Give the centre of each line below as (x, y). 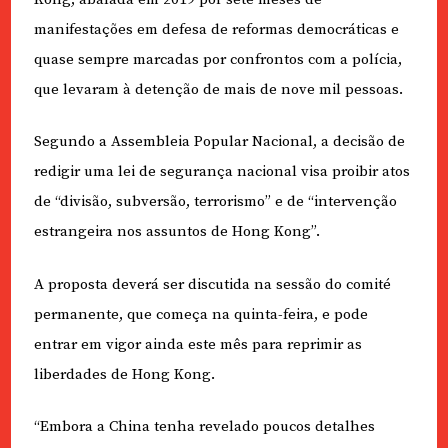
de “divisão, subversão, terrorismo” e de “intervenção (215, 202)
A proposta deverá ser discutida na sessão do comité (212, 284)
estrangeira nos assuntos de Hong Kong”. (176, 232)
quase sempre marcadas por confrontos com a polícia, (217, 59)
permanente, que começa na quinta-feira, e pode (200, 314)
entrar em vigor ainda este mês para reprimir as (197, 344)
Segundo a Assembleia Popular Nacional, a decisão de (219, 142)
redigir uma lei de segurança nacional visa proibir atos (221, 172)
